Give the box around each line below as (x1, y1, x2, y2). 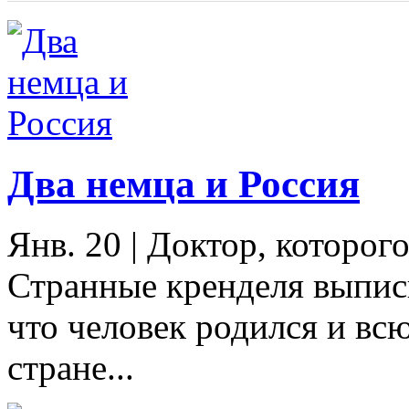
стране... (7, 348, 134, 388)
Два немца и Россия (7, 162, 360, 205)
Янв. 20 (7, 225, 121, 265)
